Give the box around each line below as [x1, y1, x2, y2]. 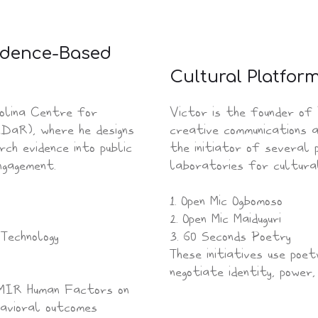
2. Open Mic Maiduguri [170, 207, 281, 228]
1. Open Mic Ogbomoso [170, 190, 283, 210]
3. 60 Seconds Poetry [170, 225, 291, 246]
